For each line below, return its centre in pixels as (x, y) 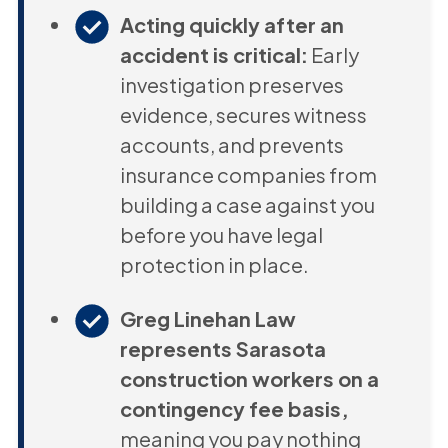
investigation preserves (231, 84)
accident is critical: (213, 54)
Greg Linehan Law (207, 318)
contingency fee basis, (234, 408)
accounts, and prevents (231, 144)
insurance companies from (248, 174)
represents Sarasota (222, 348)
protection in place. (214, 264)
